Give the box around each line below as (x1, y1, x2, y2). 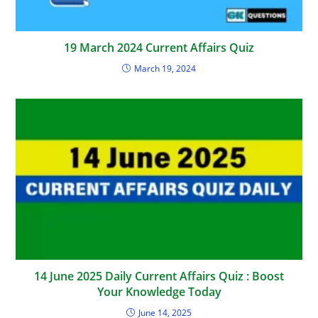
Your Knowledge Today (97, 283, 221, 300)
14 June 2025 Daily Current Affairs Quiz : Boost (34, 268, 284, 284)
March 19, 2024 (134, 62, 196, 75)
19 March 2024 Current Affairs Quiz (64, 39, 254, 55)
